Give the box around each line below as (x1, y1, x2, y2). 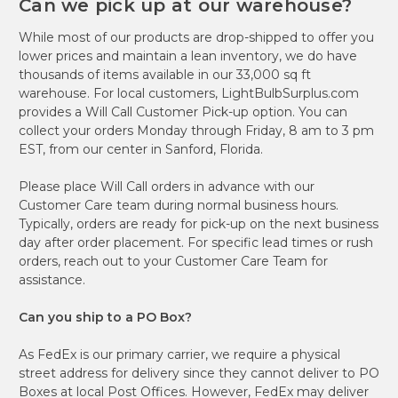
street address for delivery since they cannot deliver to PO (19, 364, 379, 381)
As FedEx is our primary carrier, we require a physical (19, 346, 340, 362)
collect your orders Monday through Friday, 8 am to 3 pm (19, 122, 374, 139)
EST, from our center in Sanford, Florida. (19, 140, 263, 157)
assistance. (19, 271, 85, 288)
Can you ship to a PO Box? (19, 308, 192, 325)
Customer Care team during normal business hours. (19, 196, 338, 213)
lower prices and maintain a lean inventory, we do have (19, 47, 357, 64)
